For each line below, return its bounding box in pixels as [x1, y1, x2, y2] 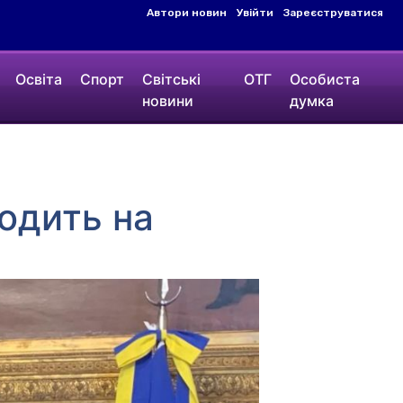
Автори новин [146, 6, 227, 19]
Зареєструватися [283, 6, 384, 19]
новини [141, 92, 193, 110]
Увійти [236, 6, 273, 19]
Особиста [290, 70, 361, 88]
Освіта [14, 70, 62, 88]
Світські [141, 70, 201, 88]
